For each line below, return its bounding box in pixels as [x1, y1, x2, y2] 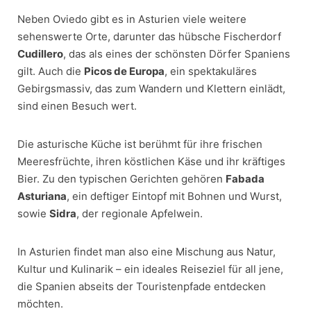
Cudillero [17, 47, 63, 60]
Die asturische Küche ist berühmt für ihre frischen [17, 137, 262, 151]
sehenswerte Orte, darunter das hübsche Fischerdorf [17, 29, 281, 43]
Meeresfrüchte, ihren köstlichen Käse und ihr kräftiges [17, 154, 285, 168]
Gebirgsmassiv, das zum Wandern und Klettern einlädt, [17, 81, 285, 95]
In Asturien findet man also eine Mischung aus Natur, [17, 244, 276, 258]
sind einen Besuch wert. [17, 99, 137, 112]
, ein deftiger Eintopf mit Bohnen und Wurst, [67, 189, 282, 203]
